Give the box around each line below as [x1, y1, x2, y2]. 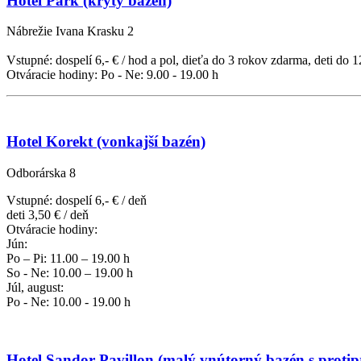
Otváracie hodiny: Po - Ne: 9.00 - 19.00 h [6, 68, 218, 82]
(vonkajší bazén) [93, 133, 205, 151]
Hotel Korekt [6, 133, 93, 151]
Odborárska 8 [6, 165, 76, 180]
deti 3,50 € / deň [6, 207, 89, 222]
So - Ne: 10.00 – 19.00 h [6, 265, 133, 280]
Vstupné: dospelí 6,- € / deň [6, 193, 147, 207]
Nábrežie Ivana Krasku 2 [6, 24, 134, 39]
